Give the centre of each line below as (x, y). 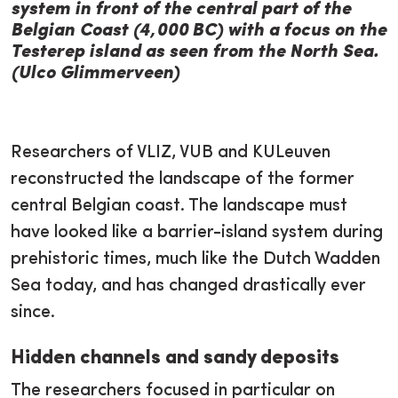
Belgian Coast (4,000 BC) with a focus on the (199, 32)
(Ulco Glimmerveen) (95, 74)
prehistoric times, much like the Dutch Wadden (195, 260)
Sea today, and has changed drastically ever (188, 287)
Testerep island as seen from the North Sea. (195, 53)
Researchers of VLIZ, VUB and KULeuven (171, 153)
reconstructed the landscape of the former (183, 180)
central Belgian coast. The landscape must (179, 207)
